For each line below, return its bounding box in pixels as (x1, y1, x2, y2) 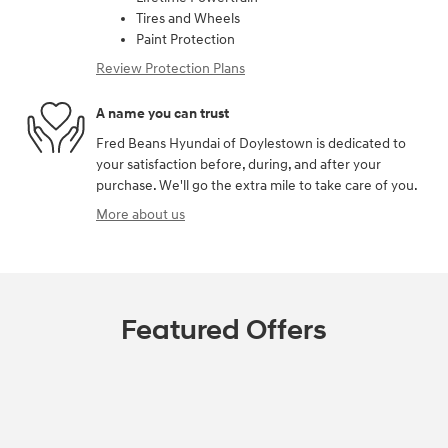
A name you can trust (96, 105, 229, 123)
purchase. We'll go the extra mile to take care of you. (96, 176, 418, 194)
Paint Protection (136, 30, 235, 48)
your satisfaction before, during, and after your (96, 155, 381, 173)
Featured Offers (121, 312, 327, 348)
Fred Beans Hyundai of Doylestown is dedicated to (96, 134, 406, 152)
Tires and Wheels (136, 9, 240, 27)
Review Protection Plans (96, 59, 245, 77)
